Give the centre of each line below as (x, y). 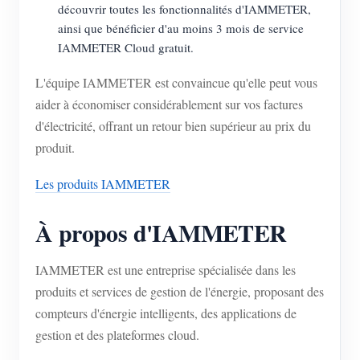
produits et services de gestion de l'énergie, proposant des (180, 292)
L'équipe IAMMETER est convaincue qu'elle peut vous (176, 83)
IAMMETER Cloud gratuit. (126, 48)
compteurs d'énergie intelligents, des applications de (166, 313)
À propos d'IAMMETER (161, 233)
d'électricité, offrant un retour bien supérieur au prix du (173, 126)
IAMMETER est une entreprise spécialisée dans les (166, 270)
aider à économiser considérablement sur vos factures (169, 104)
